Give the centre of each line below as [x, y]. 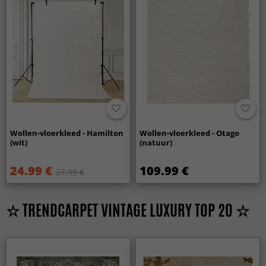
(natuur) [156, 143]
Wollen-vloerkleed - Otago [190, 133]
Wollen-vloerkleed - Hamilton [67, 133]
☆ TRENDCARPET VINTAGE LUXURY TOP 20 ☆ [128, 210]
